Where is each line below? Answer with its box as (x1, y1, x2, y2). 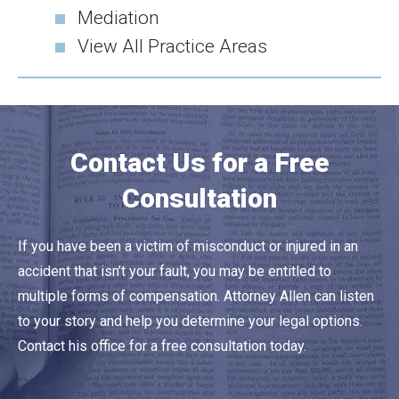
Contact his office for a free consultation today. (18, 338, 306, 355)
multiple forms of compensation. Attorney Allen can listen (18, 288, 374, 305)
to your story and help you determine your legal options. (18, 313, 362, 330)
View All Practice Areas (77, 36, 268, 58)
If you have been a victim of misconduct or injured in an (18, 238, 358, 256)
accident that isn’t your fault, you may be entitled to (18, 263, 331, 281)
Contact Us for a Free (69, 147, 330, 179)
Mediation (77, 7, 160, 29)
